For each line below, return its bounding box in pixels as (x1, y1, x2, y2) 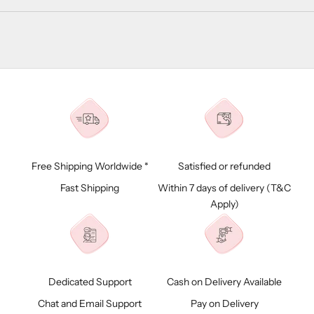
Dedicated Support (48, 275, 132, 288)
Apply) (210, 197, 239, 210)
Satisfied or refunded (178, 159, 271, 172)
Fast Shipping (60, 181, 119, 194)
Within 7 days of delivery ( (158, 181, 271, 194)
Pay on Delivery (190, 296, 259, 310)
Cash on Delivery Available (167, 275, 282, 288)
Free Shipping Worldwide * (31, 159, 149, 172)
